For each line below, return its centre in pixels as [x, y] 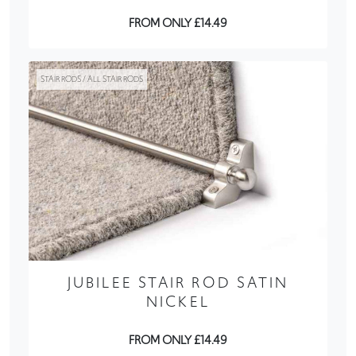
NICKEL [178, 301]
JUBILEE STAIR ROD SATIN [178, 282]
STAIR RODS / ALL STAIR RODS [92, 79]
